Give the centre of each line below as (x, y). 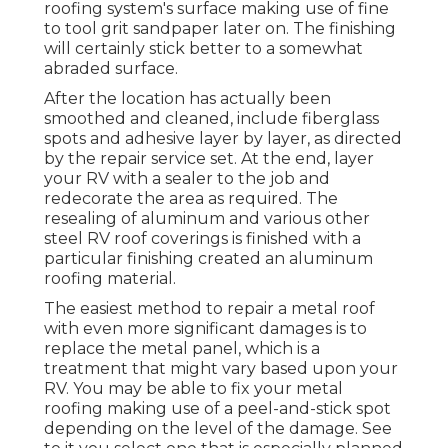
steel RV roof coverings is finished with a (202, 239)
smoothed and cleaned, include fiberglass (211, 119)
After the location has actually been (187, 99)
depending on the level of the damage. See (218, 429)
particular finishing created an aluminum (208, 259)
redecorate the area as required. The (191, 199)
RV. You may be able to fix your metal (193, 389)
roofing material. (110, 279)
